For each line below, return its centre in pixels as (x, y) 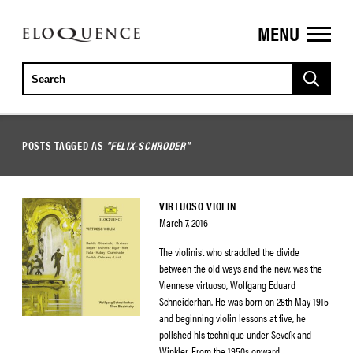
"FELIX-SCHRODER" (148, 145)
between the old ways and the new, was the (241, 268)
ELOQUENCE (61, 38)
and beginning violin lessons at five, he (232, 318)
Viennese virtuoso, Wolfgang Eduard (227, 284)
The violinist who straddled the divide (229, 251)
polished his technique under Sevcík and (235, 334)
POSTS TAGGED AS (65, 145)
